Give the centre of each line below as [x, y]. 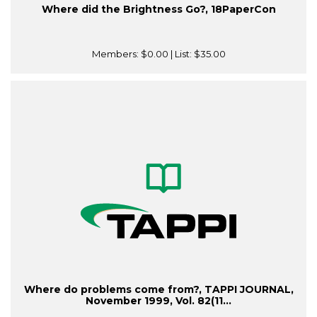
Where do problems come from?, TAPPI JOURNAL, [158, 290]
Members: [116, 54]
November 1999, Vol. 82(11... [158, 301]
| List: [181, 54]
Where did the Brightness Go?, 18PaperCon [158, 10]
